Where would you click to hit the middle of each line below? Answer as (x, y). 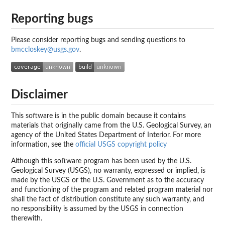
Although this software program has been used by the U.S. (101, 161)
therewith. (27, 218)
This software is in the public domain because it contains (98, 116)
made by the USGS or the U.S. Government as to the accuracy (107, 180)
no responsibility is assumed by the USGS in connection (97, 209)
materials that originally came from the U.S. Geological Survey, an (111, 125)
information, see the (43, 144)
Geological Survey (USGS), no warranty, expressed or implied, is (108, 171)
